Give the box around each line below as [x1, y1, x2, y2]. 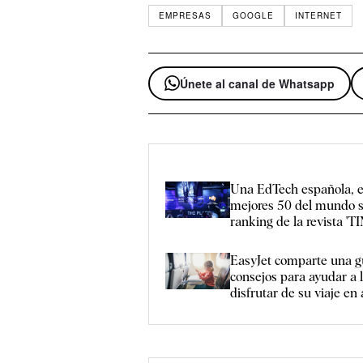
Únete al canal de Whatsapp [180, 75, 335, 92]
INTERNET [295, 10, 343, 22]
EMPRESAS [159, 10, 212, 22]
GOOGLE [233, 10, 275, 22]
